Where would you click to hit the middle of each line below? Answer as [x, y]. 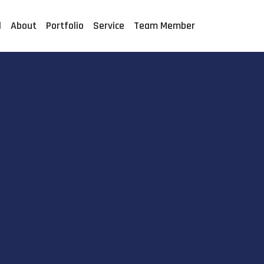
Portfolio [65, 26]
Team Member [164, 26]
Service [109, 26]
